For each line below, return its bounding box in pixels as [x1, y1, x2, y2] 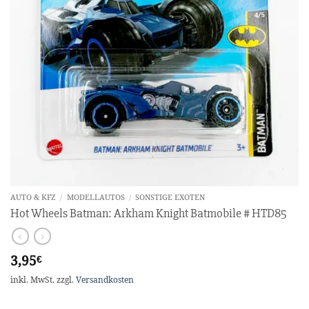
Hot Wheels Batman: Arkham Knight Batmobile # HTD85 [10, 206, 287, 221]
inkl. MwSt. [10, 275, 54, 286]
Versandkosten [76, 275, 134, 286]
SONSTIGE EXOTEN [135, 192, 205, 202]
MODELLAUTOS [66, 192, 125, 202]
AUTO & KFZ [10, 192, 56, 202]
